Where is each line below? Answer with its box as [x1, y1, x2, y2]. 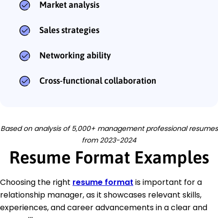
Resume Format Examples [9, 147, 209, 168]
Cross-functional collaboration [39, 75, 156, 86]
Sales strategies [39, 25, 99, 36]
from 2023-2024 [82, 135, 136, 145]
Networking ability [39, 50, 111, 61]
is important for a [133, 177, 202, 188]
